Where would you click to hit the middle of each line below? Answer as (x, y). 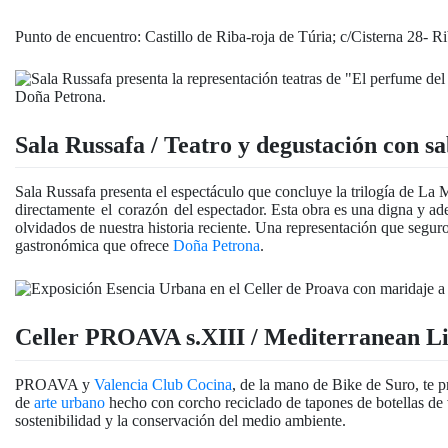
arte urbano (69, 402)
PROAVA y (54, 384)
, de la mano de (282, 384)
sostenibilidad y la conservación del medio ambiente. (180, 420)
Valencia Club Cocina (163, 384)
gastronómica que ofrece (94, 246)
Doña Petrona (216, 246)
